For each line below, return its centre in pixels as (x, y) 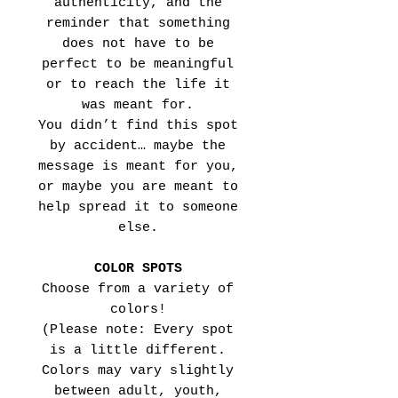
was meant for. (138, 105)
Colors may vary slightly (138, 370)
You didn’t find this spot (138, 125)
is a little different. (138, 350)
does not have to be (138, 44)
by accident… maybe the (138, 146)
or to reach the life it (138, 84)
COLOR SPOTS (138, 268)
